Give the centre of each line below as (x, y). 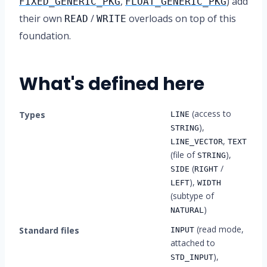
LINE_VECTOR (197, 142)
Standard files (49, 230)
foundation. (45, 36)
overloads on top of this (181, 18)
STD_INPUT (192, 257)
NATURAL (187, 210)
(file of (184, 155)
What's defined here (112, 84)
